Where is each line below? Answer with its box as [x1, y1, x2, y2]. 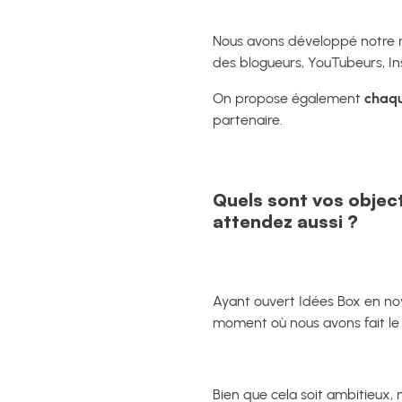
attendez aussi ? [213, 209, 358, 232]
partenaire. [213, 111, 283, 128]
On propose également [213, 90, 364, 107]
